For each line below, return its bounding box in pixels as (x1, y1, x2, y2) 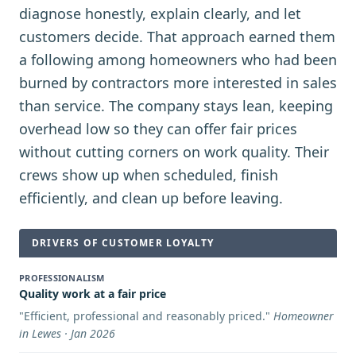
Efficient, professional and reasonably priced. (24, 308, 265, 323)
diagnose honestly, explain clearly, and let (19, 4, 301, 23)
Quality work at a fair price (19, 286, 166, 301)
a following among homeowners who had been (19, 50, 337, 69)
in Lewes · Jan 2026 (19, 326, 115, 341)
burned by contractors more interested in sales (19, 73, 337, 92)
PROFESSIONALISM (19, 272, 105, 284)
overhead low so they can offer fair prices (19, 119, 297, 138)
